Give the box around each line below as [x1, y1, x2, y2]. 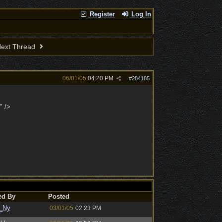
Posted [48, 193, 69, 200]
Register [87, 10, 115, 18]
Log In [129, 10, 151, 18]
